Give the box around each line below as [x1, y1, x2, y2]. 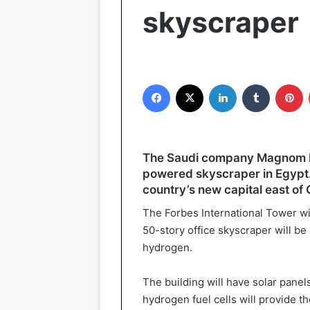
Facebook [170, 78, 212, 89]
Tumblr [269, 78, 298, 89]
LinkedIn [236, 78, 272, 89]
